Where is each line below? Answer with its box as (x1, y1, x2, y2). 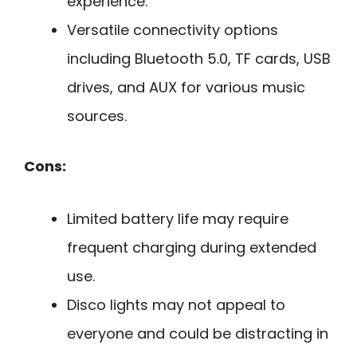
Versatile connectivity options (67, 19, 278, 40)
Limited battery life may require (67, 209, 288, 229)
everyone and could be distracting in (67, 324, 328, 344)
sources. (67, 105, 127, 126)
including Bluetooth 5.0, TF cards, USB (67, 48, 331, 69)
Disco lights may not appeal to (67, 295, 285, 316)
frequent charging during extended (67, 237, 316, 258)
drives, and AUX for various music (67, 76, 305, 97)
